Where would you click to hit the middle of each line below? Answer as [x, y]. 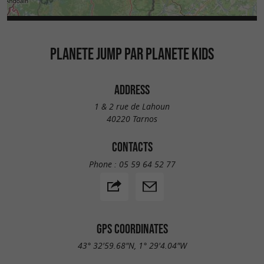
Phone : [104, 164]
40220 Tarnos [132, 119]
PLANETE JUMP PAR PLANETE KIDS [132, 53]
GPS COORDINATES [132, 228]
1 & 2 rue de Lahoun [132, 107]
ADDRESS [132, 89]
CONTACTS [132, 147]
